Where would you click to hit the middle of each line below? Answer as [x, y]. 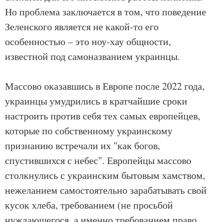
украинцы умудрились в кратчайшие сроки [96, 101]
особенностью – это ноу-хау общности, [88, 42]
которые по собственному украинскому [89, 131]
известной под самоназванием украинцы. [92, 56]
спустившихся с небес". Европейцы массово [98, 161]
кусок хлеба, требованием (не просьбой [89, 205]
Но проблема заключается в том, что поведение [106, 12]
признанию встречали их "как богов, [83, 146]
